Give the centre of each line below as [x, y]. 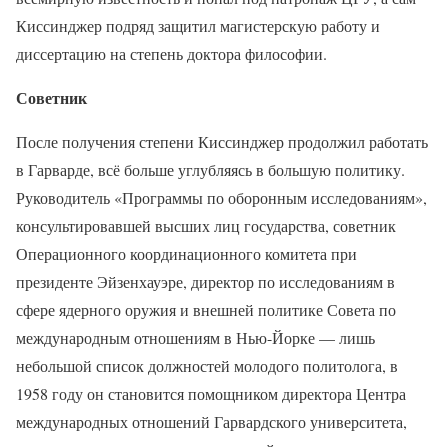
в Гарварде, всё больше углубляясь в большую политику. [210, 169]
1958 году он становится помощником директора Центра [211, 393]
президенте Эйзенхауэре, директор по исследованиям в [205, 281]
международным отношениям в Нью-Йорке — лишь [195, 337]
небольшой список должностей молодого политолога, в [207, 365]
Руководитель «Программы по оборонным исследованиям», [221, 197]
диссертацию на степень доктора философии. [171, 53]
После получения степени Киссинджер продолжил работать [222, 141]
